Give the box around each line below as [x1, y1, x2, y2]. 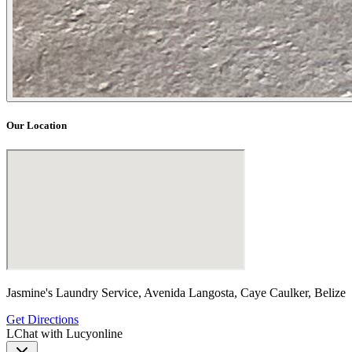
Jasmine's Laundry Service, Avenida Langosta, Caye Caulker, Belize [6, 286, 346, 300]
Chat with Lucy [14, 327, 92, 341]
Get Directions [6, 313, 79, 327]
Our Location [6, 119, 67, 132]
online [92, 327, 123, 341]
